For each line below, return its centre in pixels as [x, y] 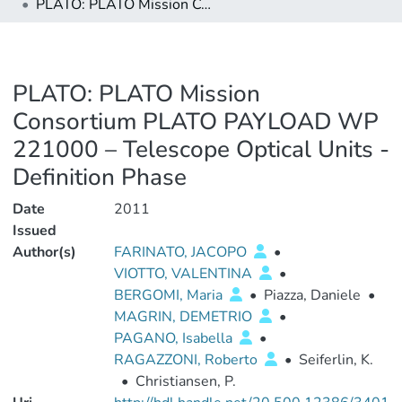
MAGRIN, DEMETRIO [184, 317]
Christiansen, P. [185, 381]
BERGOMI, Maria [170, 295]
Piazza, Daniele [312, 295]
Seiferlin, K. [336, 360]
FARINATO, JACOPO [182, 252]
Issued [35, 231]
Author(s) [44, 252]
